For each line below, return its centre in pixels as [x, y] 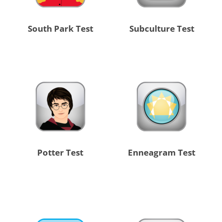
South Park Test [60, 29]
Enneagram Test [162, 153]
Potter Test [60, 153]
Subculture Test [162, 29]
